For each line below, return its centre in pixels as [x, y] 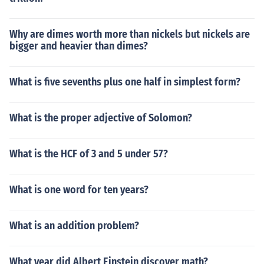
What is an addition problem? [74, 226]
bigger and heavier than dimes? [79, 46]
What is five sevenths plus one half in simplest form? [125, 82]
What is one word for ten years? [79, 190]
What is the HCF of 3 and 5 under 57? [89, 154]
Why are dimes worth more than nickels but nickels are [130, 34]
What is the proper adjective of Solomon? [101, 118]
